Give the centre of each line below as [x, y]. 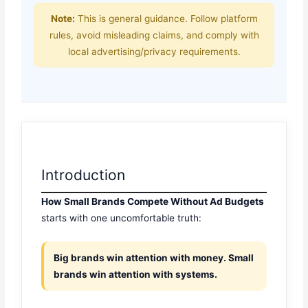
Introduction [84, 175]
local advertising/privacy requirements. [154, 51]
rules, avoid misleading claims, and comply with [154, 35]
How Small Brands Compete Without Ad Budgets [153, 202]
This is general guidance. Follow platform [166, 18]
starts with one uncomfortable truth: [122, 218]
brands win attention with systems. [136, 275]
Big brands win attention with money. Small [154, 258]
